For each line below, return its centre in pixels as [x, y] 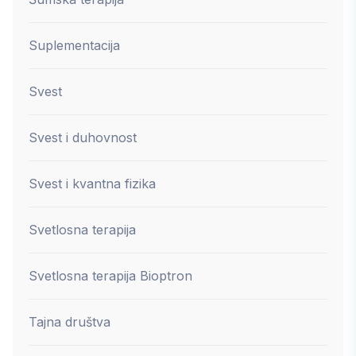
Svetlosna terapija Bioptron [110, 275]
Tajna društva [70, 321]
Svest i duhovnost [83, 137]
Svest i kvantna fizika [92, 183]
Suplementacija [74, 45]
